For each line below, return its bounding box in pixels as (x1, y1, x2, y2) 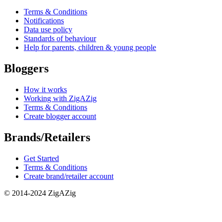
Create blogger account (24, 112, 96, 121)
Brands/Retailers (4, 131, 90, 144)
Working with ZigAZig (24, 94, 97, 103)
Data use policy (24, 25, 72, 34)
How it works (24, 85, 67, 94)
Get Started (24, 154, 59, 163)
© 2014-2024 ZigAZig (4, 188, 76, 197)
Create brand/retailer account (24, 171, 113, 180)
